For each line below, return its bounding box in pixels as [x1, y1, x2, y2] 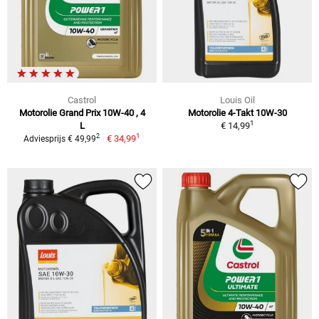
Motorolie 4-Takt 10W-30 [187, 107, 287, 118]
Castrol [68, 94, 96, 105]
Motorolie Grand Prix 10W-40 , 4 [19, 107, 145, 118]
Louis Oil [219, 94, 255, 105]
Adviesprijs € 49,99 [23, 133, 97, 144]
